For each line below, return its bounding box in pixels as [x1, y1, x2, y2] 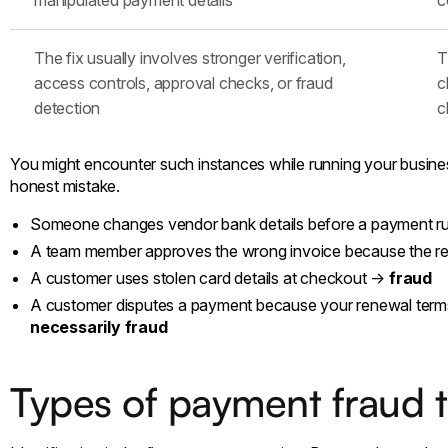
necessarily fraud [30, 316, 168, 337]
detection [34, 97, 101, 118]
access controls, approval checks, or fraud [34, 72, 333, 93]
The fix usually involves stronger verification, [34, 47, 346, 68]
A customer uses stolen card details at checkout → [30, 267, 389, 288]
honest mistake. [10, 175, 121, 196]
